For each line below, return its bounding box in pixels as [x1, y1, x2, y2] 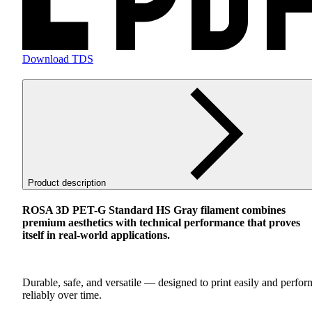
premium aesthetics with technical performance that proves [22, 216, 300, 228]
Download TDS [22, 53, 93, 65]
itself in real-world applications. [22, 228, 170, 241]
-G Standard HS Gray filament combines [94, 203, 286, 216]
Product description [28, 178, 106, 189]
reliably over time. [22, 288, 102, 301]
